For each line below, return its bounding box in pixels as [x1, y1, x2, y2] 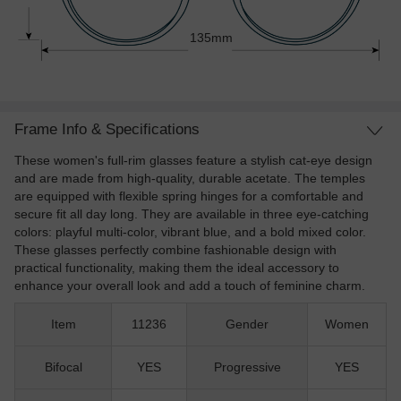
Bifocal [44, 359, 82, 374]
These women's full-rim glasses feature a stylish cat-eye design [14, 153, 372, 168]
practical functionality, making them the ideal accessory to [14, 260, 339, 276]
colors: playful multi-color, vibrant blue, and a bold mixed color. [14, 225, 366, 240]
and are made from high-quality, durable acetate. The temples [14, 171, 365, 186]
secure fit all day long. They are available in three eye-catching [14, 207, 369, 222]
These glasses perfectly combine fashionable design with [14, 243, 337, 258]
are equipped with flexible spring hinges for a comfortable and [14, 189, 363, 204]
